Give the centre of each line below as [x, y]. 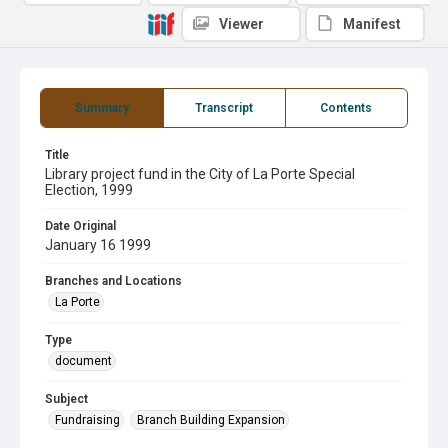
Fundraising [87, 420]
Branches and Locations [113, 281]
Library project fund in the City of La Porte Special [200, 174]
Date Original [80, 226]
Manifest [372, 24]
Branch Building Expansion [211, 420]
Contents [346, 108]
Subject [66, 399]
